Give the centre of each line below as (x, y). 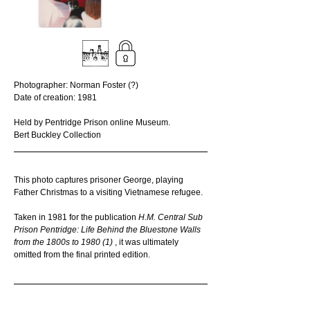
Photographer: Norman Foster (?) (76, 85)
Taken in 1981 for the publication (76, 217)
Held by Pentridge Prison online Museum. (93, 122)
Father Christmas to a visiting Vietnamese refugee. (108, 192)
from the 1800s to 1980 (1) (64, 242)
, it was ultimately (148, 242)
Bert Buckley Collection (57, 135)
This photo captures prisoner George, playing (100, 180)
